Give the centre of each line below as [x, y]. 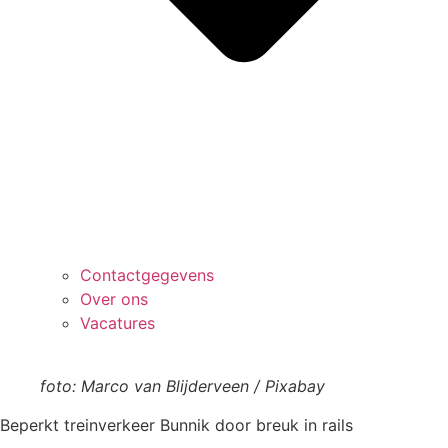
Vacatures [117, 322]
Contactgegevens [147, 274]
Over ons [114, 298]
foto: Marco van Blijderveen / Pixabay [182, 385]
